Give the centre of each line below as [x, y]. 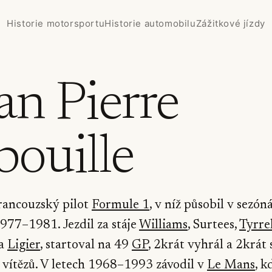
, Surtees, [213, 226]
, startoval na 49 [86, 246]
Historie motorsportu [56, 23]
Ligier [24, 246]
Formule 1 [121, 206]
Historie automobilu [150, 23]
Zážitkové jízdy [230, 23]
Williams [163, 226]
